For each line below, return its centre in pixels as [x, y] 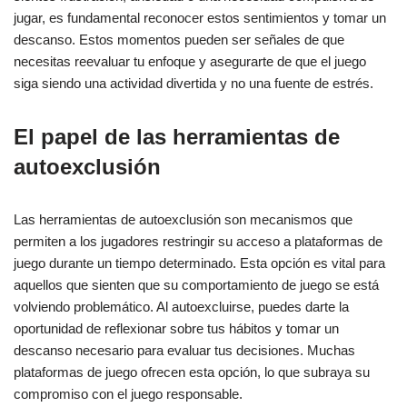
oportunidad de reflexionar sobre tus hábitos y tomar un [176, 328]
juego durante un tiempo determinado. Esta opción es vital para [199, 263]
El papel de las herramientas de [177, 136]
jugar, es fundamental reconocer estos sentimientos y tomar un [200, 17]
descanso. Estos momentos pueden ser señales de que [179, 39]
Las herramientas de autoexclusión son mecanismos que [183, 219]
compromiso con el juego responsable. [128, 393]
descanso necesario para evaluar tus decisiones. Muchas [184, 350]
